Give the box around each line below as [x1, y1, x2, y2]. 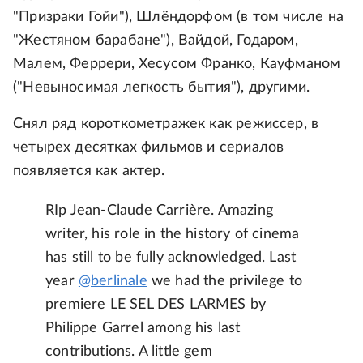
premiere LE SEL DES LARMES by [45, 297, 267, 312]
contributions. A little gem [45, 344, 212, 359]
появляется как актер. [13, 164, 164, 178]
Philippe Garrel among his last [45, 321, 241, 335]
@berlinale [78, 274, 147, 288]
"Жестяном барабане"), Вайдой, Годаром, [13, 33, 298, 48]
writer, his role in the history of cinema [45, 227, 300, 241]
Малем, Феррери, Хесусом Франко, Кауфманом [13, 57, 341, 71]
